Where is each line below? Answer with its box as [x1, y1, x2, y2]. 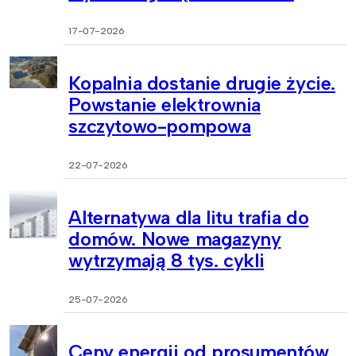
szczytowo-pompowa [68, 114, 251, 137]
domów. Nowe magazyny [68, 226, 281, 250]
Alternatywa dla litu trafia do [68, 205, 309, 229]
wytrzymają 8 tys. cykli [68, 248, 265, 272]
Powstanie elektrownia [68, 92, 261, 116]
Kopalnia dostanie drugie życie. [68, 71, 335, 95]
